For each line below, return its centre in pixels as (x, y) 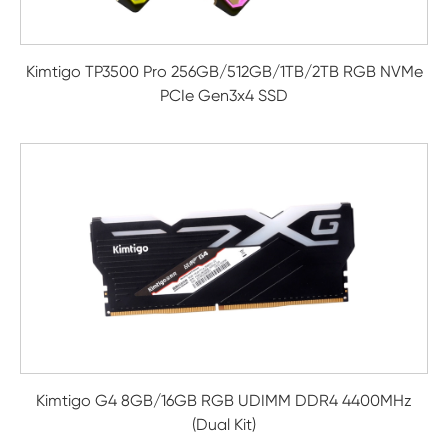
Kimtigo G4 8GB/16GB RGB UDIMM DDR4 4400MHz (224, 400)
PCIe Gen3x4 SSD (224, 96)
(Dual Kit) (224, 424)
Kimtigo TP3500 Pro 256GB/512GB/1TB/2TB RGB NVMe (224, 72)
